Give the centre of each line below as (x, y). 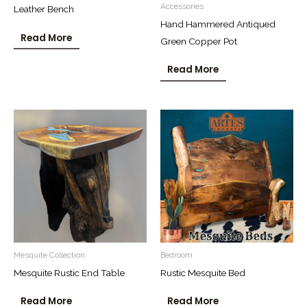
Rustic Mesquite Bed (203, 272)
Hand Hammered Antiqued (218, 24)
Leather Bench (44, 9)
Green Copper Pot (199, 41)
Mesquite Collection (49, 255)
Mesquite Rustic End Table (69, 272)
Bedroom (176, 255)
